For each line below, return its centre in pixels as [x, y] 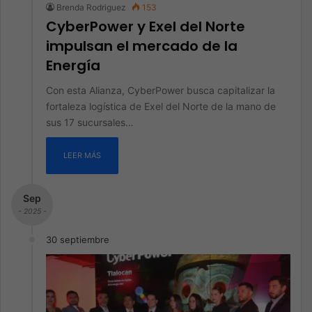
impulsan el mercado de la [142, 46]
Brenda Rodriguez [91, 7]
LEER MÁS [82, 155]
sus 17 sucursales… [90, 122]
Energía [73, 65]
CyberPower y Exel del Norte [146, 26]
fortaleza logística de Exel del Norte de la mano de [161, 106]
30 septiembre [78, 240]
